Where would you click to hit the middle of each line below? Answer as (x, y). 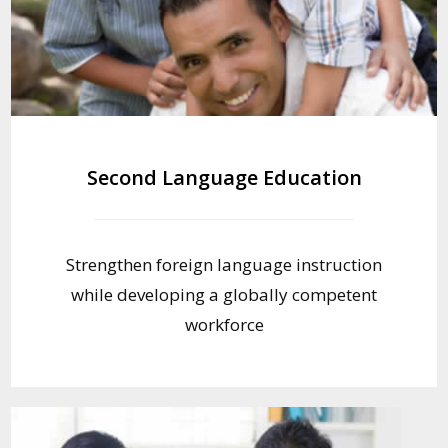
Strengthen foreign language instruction (224, 264)
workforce (224, 324)
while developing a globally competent (224, 294)
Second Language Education (224, 177)
